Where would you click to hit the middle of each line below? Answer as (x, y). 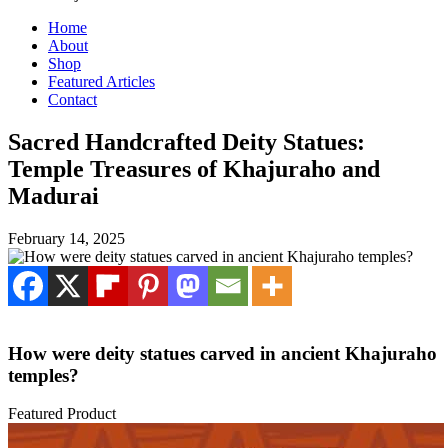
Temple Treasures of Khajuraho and (194, 168)
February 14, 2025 (66, 238)
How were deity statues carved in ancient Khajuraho (222, 353)
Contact (72, 99)
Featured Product (62, 414)
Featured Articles (101, 81)
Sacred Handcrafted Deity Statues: (186, 141)
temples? (43, 375)
